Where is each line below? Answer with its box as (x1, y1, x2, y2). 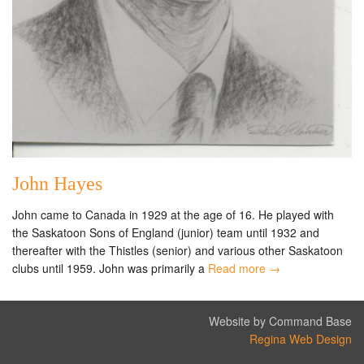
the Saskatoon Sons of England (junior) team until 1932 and (12, 224, 319, 241)
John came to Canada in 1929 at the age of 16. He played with (12, 206, 334, 223)
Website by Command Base (209, 313, 352, 330)
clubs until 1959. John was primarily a (12, 260, 208, 277)
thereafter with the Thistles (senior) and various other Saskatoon (12, 242, 343, 259)
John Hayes (12, 173, 102, 195)
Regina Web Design (249, 331, 352, 348)
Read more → (208, 260, 280, 277)
